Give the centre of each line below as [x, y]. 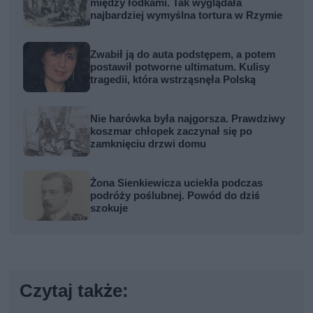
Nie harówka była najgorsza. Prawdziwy [188, 119]
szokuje [109, 209]
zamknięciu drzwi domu [148, 144]
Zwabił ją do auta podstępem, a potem [183, 55]
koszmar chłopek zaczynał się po [172, 132]
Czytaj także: [74, 291]
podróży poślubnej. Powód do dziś [175, 196]
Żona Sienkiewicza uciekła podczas [177, 183]
